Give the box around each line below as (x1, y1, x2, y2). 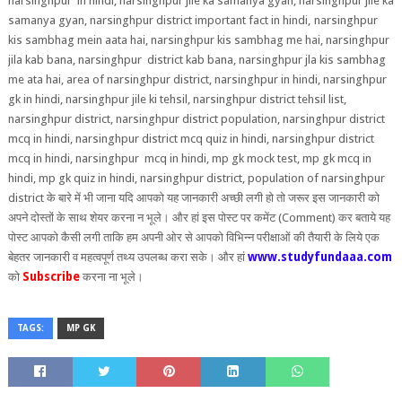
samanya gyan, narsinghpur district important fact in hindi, (7, 13, 310, 27)
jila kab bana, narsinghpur (7, 53, 144, 66)
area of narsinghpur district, (66, 73, 214, 86)
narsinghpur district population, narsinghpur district (115, 112, 385, 126)
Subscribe (22, 270, 83, 284)
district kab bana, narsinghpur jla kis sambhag (146, 53, 386, 66)
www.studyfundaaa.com (247, 250, 392, 264)
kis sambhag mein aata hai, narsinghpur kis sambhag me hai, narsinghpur (7, 33, 389, 47)
